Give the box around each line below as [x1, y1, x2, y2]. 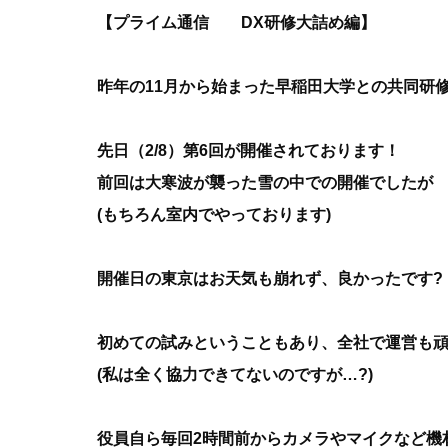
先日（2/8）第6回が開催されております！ [97, 142, 400, 159]
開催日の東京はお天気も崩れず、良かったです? [97, 270, 443, 287]
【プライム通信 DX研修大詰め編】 [97, 14, 376, 31]
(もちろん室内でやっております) [97, 206, 331, 223]
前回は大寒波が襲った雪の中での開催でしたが [97, 174, 433, 191]
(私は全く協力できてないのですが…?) [97, 366, 373, 383]
